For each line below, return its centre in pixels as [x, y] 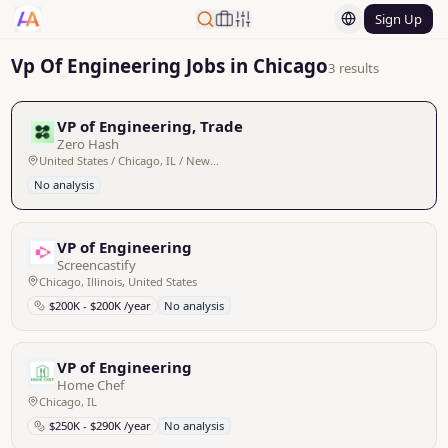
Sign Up [398, 18]
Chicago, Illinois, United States [117, 281]
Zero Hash [88, 144]
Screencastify [97, 264]
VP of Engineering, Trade [150, 126]
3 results [354, 67]
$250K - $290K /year [99, 426]
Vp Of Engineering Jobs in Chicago [170, 65]
